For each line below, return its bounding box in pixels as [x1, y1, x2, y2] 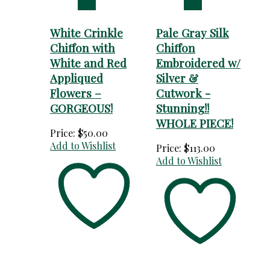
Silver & [156, 70, 198, 86]
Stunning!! [156, 100, 209, 116]
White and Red [50, 55, 127, 71]
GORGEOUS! [50, 100, 113, 116]
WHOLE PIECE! [156, 115, 233, 131]
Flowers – [50, 85, 101, 101]
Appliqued [50, 70, 103, 86]
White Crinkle [50, 25, 123, 40]
